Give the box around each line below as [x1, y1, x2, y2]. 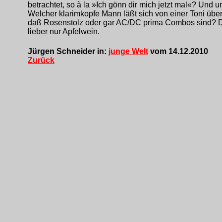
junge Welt [109, 47, 148, 55]
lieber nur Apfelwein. [28, 27, 100, 36]
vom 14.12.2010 [148, 47, 208, 55]
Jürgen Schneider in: [28, 47, 109, 55]
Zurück [28, 55, 55, 64]
